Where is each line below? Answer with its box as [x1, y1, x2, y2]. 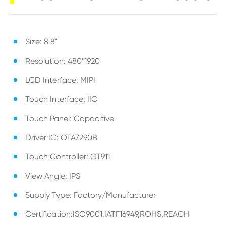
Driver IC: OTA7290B [25, 133, 97, 142]
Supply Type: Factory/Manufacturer [25, 190, 156, 200]
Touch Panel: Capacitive [25, 114, 114, 123]
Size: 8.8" [25, 37, 58, 46]
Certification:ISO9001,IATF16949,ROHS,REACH [25, 209, 189, 219]
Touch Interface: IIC [25, 94, 97, 104]
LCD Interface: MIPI [25, 75, 95, 85]
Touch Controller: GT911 [25, 152, 110, 161]
